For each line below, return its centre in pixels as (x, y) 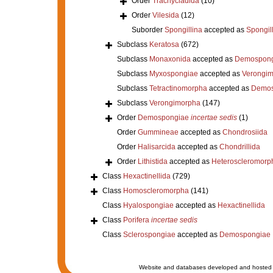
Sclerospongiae (149, 234)
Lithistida (152, 161)
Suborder (148, 30)
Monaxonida (170, 59)
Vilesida (165, 15)
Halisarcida (156, 147)
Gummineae (158, 132)
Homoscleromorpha (156, 190)
